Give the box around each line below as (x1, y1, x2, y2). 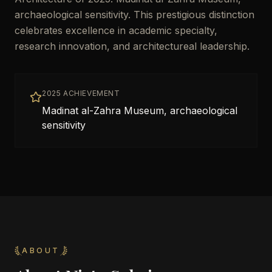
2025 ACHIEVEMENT (42, 89, 120, 98)
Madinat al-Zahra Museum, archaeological (42, 104, 237, 117)
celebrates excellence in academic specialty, (15, 24, 217, 36)
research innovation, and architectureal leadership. (15, 40, 250, 52)
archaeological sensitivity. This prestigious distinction (15, 8, 254, 21)
